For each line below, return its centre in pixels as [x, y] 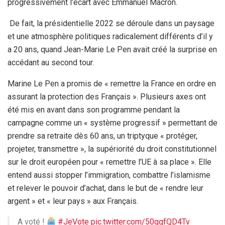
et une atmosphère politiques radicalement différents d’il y [110, 36]
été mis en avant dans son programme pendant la [94, 109]
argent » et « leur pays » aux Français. [73, 201]
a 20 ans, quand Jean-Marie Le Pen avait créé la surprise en [112, 49]
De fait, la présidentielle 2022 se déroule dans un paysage [111, 23]
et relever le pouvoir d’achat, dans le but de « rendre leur [105, 188]
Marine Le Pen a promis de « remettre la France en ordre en [112, 83]
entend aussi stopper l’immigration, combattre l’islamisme [109, 175]
